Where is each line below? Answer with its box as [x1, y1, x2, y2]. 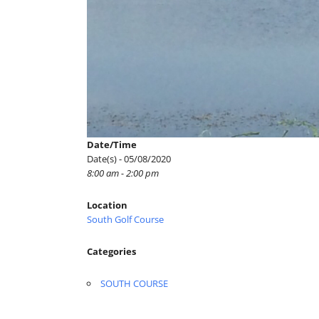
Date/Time [87, 137, 137, 151]
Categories [87, 244, 136, 258]
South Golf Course [87, 212, 164, 226]
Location [87, 198, 127, 211]
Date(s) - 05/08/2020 [87, 152, 171, 165]
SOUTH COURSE [100, 276, 168, 290]
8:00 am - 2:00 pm [87, 166, 159, 179]
